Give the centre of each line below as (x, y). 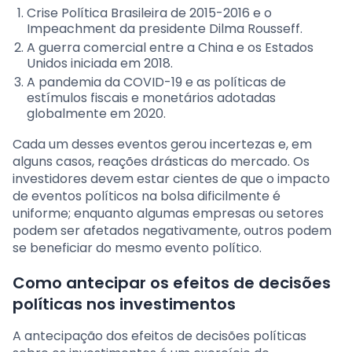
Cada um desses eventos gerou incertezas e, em (162, 145)
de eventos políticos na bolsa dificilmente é (147, 196)
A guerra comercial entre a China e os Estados (170, 48)
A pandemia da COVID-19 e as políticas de (156, 82)
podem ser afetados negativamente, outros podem (172, 231)
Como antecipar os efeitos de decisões (172, 283)
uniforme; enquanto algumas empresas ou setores (168, 214)
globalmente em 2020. (96, 114)
